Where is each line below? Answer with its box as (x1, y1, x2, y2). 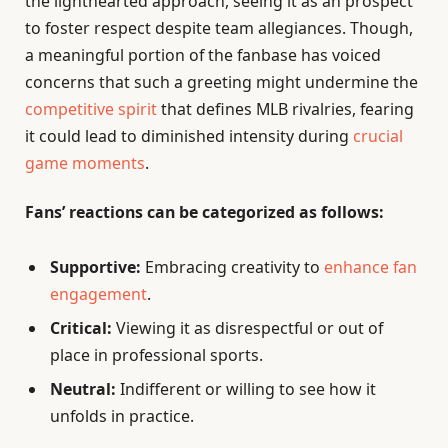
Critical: (50, 316, 112, 339)
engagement (50, 282, 147, 305)
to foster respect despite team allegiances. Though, (25, 16, 413, 39)
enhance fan (324, 255, 417, 278)
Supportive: (50, 255, 141, 278)
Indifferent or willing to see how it (116, 377, 376, 400)
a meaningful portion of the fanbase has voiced (25, 43, 381, 66)
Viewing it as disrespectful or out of (112, 316, 383, 339)
